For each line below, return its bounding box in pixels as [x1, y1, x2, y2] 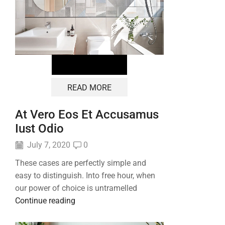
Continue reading [15, 196, 75, 206]
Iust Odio [15, 122, 64, 136]
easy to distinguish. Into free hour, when [15, 171, 155, 181]
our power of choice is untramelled [15, 183, 137, 193]
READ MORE [67, 82, 111, 92]
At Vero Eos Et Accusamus [15, 107, 159, 122]
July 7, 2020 [25, 140, 70, 150]
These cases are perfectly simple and [15, 158, 146, 168]
